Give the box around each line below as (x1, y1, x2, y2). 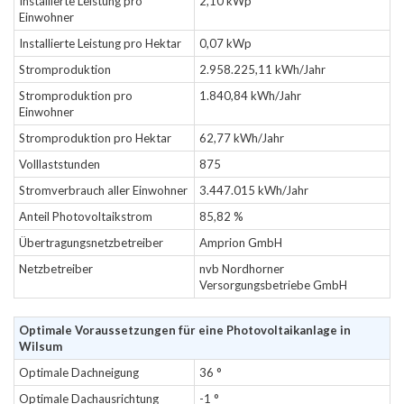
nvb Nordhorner (199, 262, 284, 276)
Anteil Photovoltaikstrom (19, 209, 152, 224)
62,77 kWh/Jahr (199, 131, 284, 145)
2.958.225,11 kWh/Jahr (199, 62, 326, 77)
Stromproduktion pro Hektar (19, 131, 171, 145)
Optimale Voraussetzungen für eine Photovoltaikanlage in (19, 323, 351, 337)
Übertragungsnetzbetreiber (19, 235, 163, 250)
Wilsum (19, 339, 62, 353)
